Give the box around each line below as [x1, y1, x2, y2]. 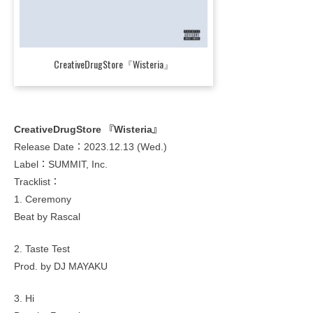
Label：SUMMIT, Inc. [14, 159, 108, 170]
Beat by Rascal [14, 211, 80, 223]
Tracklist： [14, 176, 60, 188]
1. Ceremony [14, 194, 71, 205]
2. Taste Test [14, 243, 70, 255]
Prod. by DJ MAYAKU [14, 261, 108, 272]
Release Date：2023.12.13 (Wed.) [14, 141, 167, 153]
